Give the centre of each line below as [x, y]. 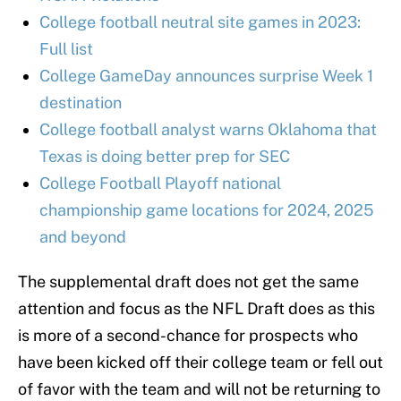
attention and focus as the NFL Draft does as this [196, 309]
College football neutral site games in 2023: [200, 22]
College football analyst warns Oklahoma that [208, 130]
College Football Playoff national [160, 183]
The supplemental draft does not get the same [188, 282]
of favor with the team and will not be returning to [199, 389]
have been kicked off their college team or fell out [200, 363]
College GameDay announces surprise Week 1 [206, 76]
